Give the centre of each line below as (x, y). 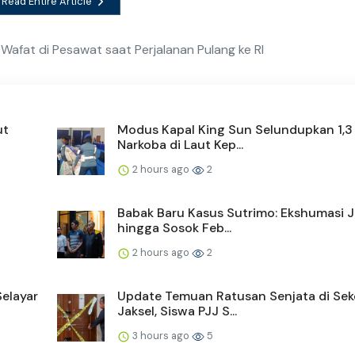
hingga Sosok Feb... (174, 228)
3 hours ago (161, 336)
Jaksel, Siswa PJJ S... (177, 311)
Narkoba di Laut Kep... (180, 145)
